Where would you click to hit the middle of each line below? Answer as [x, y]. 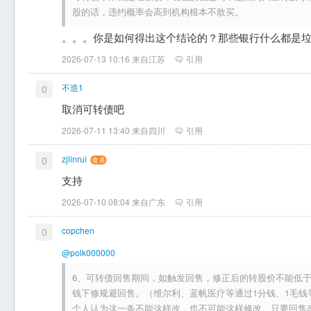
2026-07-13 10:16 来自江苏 [114, 59]
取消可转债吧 [93, 109]
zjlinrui [74, 159]
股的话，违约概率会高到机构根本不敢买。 [158, 11]
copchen [78, 230]
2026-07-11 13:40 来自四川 [114, 130]
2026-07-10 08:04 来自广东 [114, 202]
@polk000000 [89, 252]
